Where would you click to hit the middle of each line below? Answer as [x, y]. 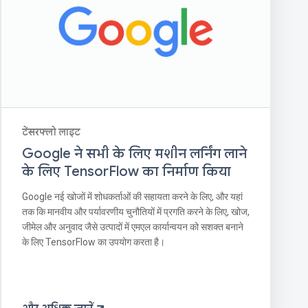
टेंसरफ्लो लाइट [51, 132]
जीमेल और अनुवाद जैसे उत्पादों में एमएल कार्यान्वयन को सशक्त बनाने [132, 227]
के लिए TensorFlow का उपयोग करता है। [93, 242]
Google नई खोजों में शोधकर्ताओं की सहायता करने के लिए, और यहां [132, 197]
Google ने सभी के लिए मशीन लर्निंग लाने [134, 154]
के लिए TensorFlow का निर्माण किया [126, 172]
